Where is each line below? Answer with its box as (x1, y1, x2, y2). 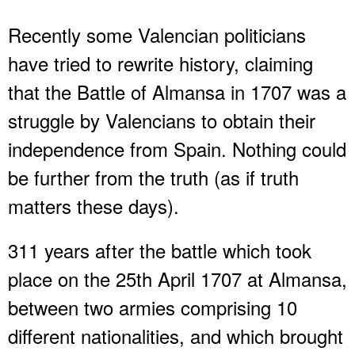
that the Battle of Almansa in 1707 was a (8, 77, 346, 105)
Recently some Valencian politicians (8, 20, 306, 48)
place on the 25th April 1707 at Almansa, (8, 264, 347, 292)
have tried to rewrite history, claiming (8, 48, 313, 77)
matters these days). (8, 191, 179, 219)
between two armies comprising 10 (8, 292, 297, 321)
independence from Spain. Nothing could (8, 134, 346, 162)
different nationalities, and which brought (8, 321, 343, 349)
